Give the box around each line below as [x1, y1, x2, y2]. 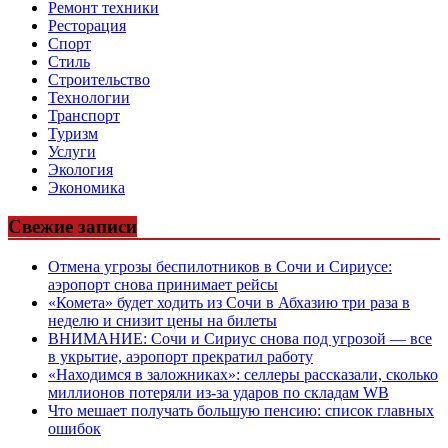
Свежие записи [8, 215, 137, 237]
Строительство [48, 70, 150, 88]
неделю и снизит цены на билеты [48, 312, 277, 330]
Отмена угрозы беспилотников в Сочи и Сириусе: [48, 258, 392, 276]
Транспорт [48, 106, 120, 124]
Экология [48, 160, 113, 178]
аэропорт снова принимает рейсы [48, 276, 278, 294]
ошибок [48, 420, 101, 438]
